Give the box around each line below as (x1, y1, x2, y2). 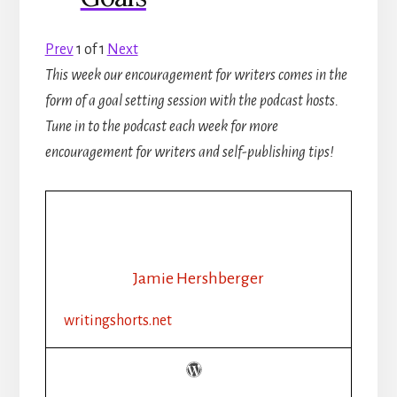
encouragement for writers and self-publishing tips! (44, 144, 334, 160)
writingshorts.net (63, 312, 172, 329)
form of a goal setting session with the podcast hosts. (44, 92, 339, 109)
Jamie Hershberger (133, 269, 264, 287)
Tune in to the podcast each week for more (44, 118, 278, 135)
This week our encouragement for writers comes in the (44, 66, 347, 83)
